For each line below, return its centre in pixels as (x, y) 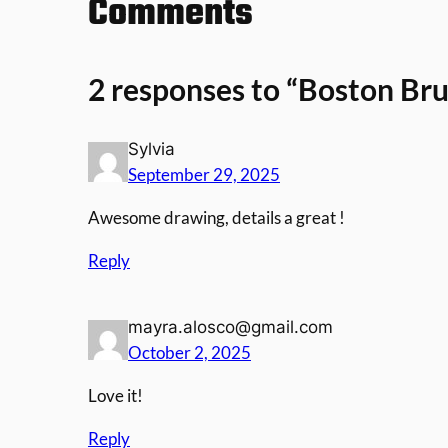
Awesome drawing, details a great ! (216, 218)
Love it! (115, 395)
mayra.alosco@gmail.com (230, 327)
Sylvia (151, 149)
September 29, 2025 (204, 175)
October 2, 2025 (189, 353)
